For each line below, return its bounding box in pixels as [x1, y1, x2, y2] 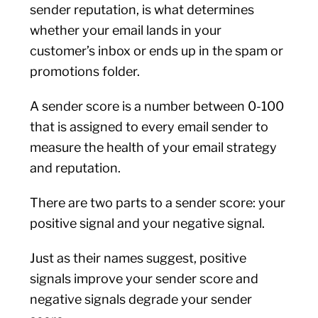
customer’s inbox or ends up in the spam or [30, 43, 284, 58]
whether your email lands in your [30, 23, 222, 38]
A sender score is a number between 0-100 [30, 99, 285, 114]
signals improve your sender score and [30, 271, 259, 286]
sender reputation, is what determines [30, 2, 255, 17]
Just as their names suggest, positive [30, 251, 247, 265]
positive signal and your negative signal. [30, 216, 268, 231]
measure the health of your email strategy [30, 140, 278, 155]
